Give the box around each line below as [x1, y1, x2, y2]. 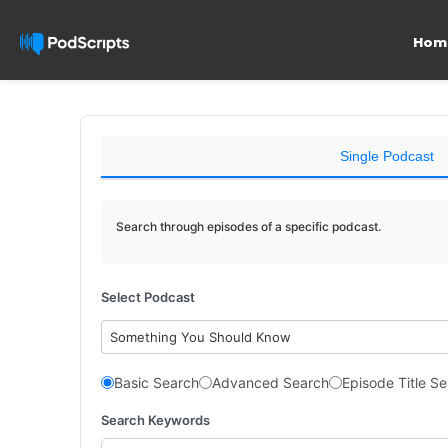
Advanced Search [212, 374, 329, 391]
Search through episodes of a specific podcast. [116, 219, 381, 234]
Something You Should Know [110, 329, 292, 345]
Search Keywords [101, 411, 210, 428]
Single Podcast [339, 148, 434, 164]
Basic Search [114, 374, 199, 391]
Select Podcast [101, 289, 195, 305]
